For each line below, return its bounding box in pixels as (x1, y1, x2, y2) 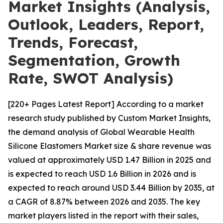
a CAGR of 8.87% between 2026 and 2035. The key (8, 197, 200, 207)
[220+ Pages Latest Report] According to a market (8, 99, 204, 109)
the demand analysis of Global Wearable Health (8, 127, 195, 137)
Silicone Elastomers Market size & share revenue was (8, 141, 211, 151)
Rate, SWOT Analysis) (8, 69, 173, 88)
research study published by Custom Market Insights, (8, 113, 211, 123)
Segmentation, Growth (8, 51, 180, 70)
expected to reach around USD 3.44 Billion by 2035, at (8, 183, 215, 193)
